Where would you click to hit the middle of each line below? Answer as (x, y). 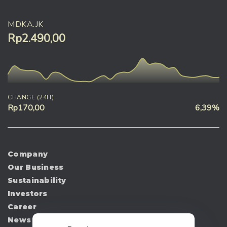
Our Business (36, 167)
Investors (28, 193)
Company (28, 154)
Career (22, 206)
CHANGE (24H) (31, 97)
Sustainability (37, 180)
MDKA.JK (26, 24)
